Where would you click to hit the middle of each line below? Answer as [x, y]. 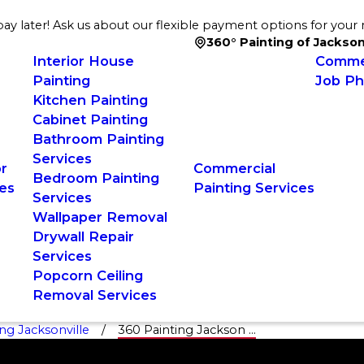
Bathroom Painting [99, 139]
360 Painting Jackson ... [186, 330]
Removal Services [95, 295]
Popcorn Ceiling [88, 275]
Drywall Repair [84, 236]
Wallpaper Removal [100, 217]
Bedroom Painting [96, 178]
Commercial [235, 168]
